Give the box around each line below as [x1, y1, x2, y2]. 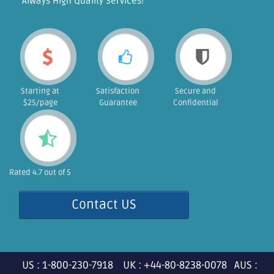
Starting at [21, 86, 59, 96]
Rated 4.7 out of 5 [9, 168, 71, 177]
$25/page [23, 98, 57, 108]
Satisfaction [96, 86, 139, 96]
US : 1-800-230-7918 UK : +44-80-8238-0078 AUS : [17, 259, 257, 272]
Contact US [72, 197, 136, 212]
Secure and [175, 86, 216, 96]
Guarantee [98, 98, 137, 108]
